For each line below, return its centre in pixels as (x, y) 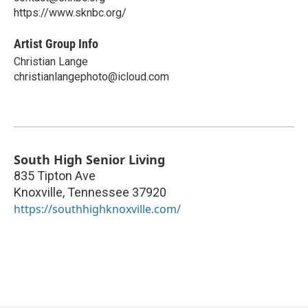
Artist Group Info (56, 43)
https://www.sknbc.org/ (70, 12)
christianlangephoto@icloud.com (91, 76)
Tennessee (98, 192)
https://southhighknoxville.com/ (97, 209)
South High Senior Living (89, 159)
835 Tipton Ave (55, 175)
